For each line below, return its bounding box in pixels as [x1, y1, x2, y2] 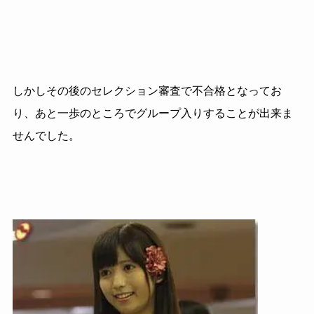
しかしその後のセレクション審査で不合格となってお [12, 84, 282, 97]
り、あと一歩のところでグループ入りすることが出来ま [12, 107, 293, 119]
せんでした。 [12, 129, 80, 142]
